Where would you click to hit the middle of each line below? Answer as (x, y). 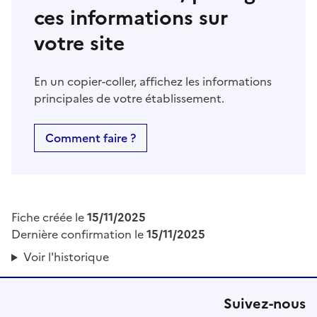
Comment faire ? (91, 138)
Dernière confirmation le (79, 235)
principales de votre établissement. (129, 99)
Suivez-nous (265, 304)
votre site (79, 44)
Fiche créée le (49, 218)
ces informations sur (131, 18)
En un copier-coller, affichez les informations (153, 82)
